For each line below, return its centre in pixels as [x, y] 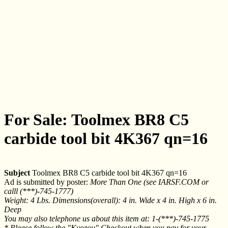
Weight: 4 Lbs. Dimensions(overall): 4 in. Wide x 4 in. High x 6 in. [110, 200]
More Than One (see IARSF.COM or [149, 182]
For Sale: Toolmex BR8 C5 [96, 120]
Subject [17, 173]
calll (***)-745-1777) [39, 191]
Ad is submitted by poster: [47, 182]
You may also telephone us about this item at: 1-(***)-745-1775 [107, 218]
